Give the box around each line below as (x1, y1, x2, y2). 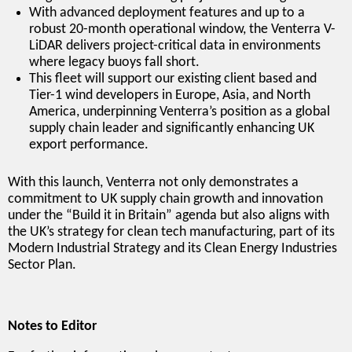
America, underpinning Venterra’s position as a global (29, 104, 330, 119)
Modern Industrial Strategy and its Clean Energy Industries (8, 240, 337, 256)
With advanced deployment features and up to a (29, 5, 305, 20)
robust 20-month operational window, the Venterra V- (29, 21, 335, 37)
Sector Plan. (8, 257, 76, 273)
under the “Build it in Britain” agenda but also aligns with (8, 207, 329, 223)
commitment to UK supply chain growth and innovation (8, 191, 323, 207)
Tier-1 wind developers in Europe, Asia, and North (29, 87, 310, 103)
